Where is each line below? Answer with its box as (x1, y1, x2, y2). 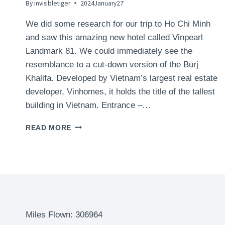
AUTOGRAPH (71, 153, 120, 161)
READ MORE (26, 124, 72, 132)
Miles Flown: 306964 (26, 209, 102, 219)
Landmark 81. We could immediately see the (26, 46, 192, 56)
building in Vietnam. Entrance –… (26, 100, 151, 110)
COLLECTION (71, 163, 121, 171)
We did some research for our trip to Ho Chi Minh (26, 19, 210, 29)
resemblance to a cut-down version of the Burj (26, 59, 198, 69)
